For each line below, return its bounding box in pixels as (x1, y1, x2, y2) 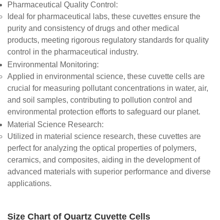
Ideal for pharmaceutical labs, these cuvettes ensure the (7, 12, 200, 21)
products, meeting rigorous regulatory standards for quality (7, 36, 209, 46)
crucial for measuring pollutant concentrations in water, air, (7, 84, 208, 94)
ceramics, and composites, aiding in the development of (7, 156, 200, 166)
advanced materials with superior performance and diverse (7, 167, 211, 178)
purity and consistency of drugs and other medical (7, 24, 179, 34)
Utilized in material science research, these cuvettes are (7, 132, 201, 140)
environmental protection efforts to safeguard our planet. (7, 108, 200, 118)
